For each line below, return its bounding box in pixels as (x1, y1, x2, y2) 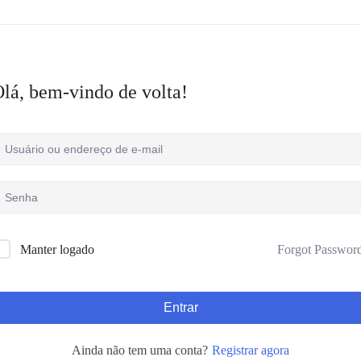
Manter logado (20, 243, 94, 256)
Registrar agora (211, 342, 289, 357)
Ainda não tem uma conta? (71, 343, 211, 357)
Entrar (163, 301, 198, 314)
